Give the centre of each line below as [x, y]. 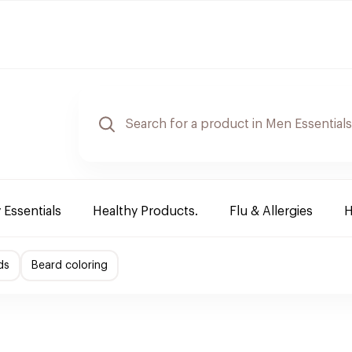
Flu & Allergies [271, 211]
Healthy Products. [145, 211]
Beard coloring [70, 266]
